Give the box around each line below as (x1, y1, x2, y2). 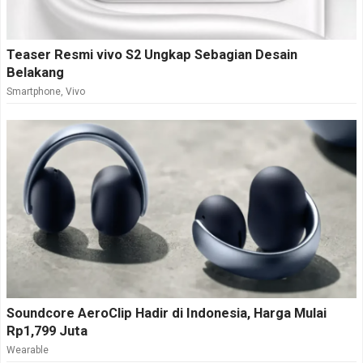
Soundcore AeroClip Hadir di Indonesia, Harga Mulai (6, 305, 327, 321)
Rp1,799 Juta (6, 322, 88, 339)
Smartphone (6, 85, 61, 97)
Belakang (6, 64, 64, 80)
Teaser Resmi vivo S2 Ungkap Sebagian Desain (6, 46, 297, 62)
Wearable (6, 344, 49, 356)
